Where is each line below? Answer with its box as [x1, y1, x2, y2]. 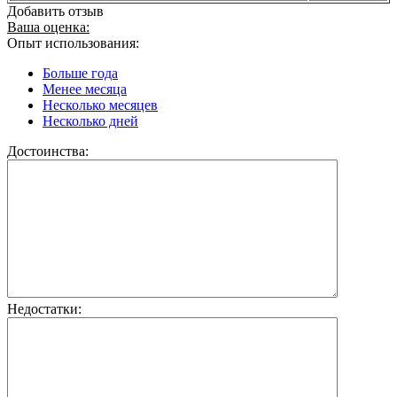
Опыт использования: [7, 35, 139, 51]
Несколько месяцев [43, 97, 158, 113]
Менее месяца [43, 81, 127, 97]
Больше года [43, 65, 118, 81]
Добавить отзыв [7, 3, 104, 19]
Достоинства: [7, 143, 89, 159]
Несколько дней [43, 113, 138, 128]
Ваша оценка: [7, 19, 90, 35]
